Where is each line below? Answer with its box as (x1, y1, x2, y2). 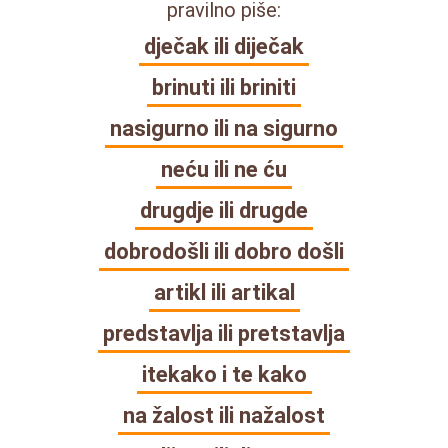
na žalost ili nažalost (123, 402, 325, 428)
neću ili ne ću (161, 156, 287, 182)
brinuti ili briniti (152, 74, 296, 100)
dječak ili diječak (144, 33, 304, 59)
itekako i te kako (141, 361, 307, 387)
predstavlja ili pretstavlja (103, 320, 345, 346)
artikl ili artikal (153, 279, 295, 305)
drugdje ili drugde (140, 197, 308, 223)
